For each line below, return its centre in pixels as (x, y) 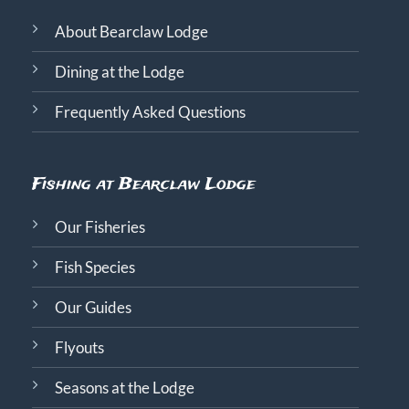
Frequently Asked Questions (150, 112)
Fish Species (94, 267)
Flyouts (79, 347)
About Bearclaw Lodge (131, 31)
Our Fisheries (100, 227)
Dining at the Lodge (119, 72)
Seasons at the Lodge (124, 388)
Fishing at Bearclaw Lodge (143, 185)
